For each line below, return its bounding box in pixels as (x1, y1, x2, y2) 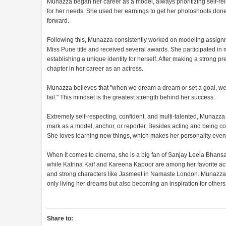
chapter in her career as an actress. (47, 65, 143, 73)
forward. (47, 17, 69, 25)
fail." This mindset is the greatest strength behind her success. (47, 94, 215, 101)
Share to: (47, 215, 73, 222)
